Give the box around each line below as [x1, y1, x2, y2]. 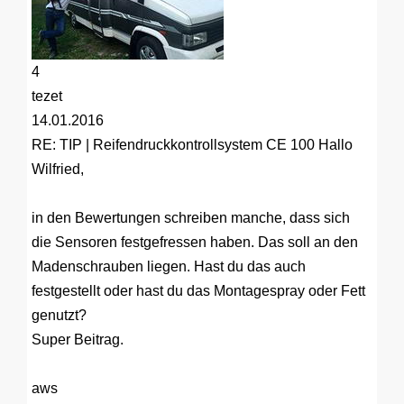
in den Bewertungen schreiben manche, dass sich [32, 210, 350, 226]
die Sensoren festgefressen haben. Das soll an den [32, 234, 358, 251]
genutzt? [32, 308, 87, 324]
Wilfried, [32, 161, 84, 178]
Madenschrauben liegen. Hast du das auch [32, 259, 306, 275]
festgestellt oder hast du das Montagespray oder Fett [32, 283, 365, 299]
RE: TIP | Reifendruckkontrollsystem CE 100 [32, 137, 315, 153]
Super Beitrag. [32, 332, 124, 348]
